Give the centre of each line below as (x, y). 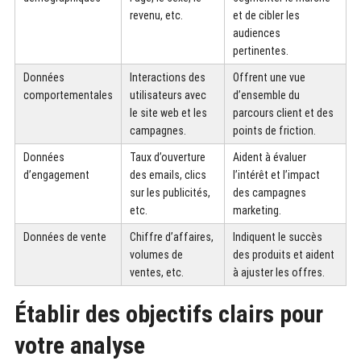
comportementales (68, 95)
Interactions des (167, 77)
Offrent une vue (269, 77)
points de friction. (274, 130)
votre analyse (79, 345)
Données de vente (64, 237)
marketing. (257, 210)
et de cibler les (266, 15)
